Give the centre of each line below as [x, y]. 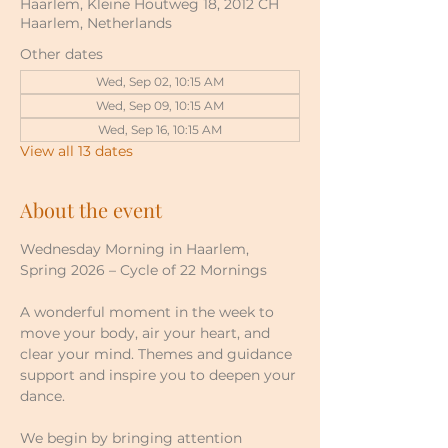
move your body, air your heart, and [147, 333]
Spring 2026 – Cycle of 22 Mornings [143, 270]
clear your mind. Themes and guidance [158, 354]
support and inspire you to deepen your [160, 375]
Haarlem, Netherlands [96, 23]
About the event [91, 209]
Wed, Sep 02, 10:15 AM [160, 81]
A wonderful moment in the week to [149, 312]
